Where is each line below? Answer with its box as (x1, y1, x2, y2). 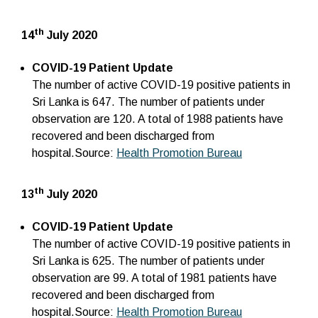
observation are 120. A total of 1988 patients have (32, 112, 283, 125)
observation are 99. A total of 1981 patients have (32, 271, 277, 284)
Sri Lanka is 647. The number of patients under (32, 95, 265, 108)
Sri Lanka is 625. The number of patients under (32, 254, 265, 267)
